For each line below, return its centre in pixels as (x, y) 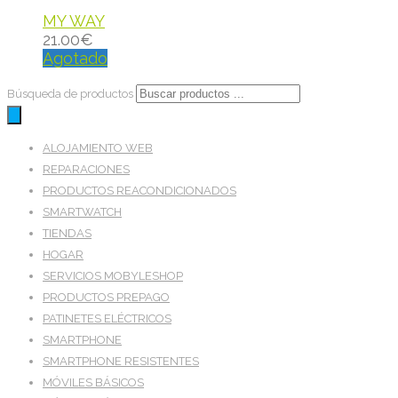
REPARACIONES (86, 170)
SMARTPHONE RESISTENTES (121, 362)
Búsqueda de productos (72, 94)
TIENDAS (67, 234)
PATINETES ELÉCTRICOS (107, 319)
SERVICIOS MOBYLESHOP (113, 276)
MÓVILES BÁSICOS (93, 383)
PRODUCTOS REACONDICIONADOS (139, 191)
